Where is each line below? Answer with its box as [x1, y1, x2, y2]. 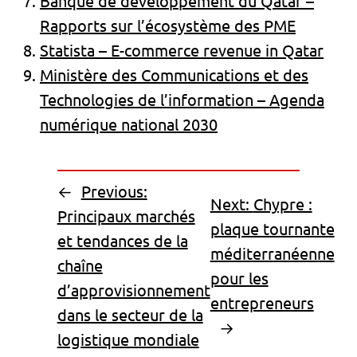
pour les [210, 267, 269, 288]
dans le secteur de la [57, 304, 203, 325]
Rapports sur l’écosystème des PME [40, 15, 296, 36]
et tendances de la [57, 230, 188, 251]
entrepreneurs [210, 292, 314, 312]
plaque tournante [210, 218, 335, 238]
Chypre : [253, 193, 312, 214]
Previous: [80, 181, 147, 202]
